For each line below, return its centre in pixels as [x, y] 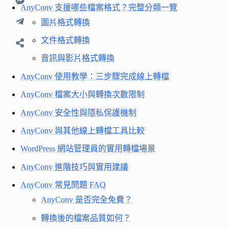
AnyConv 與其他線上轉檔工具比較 [83, 130]
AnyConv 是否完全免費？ [87, 200]
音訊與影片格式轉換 [78, 58]
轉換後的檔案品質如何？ [86, 218]
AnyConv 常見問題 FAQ [63, 185]
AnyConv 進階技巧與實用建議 [74, 167]
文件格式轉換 [65, 40]
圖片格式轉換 [65, 22]
